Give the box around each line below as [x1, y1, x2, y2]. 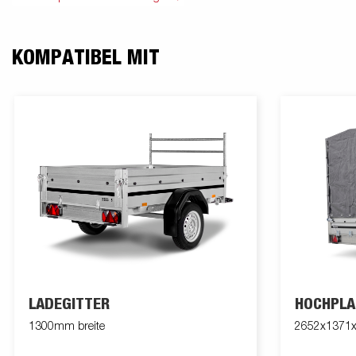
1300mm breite [29, 321, 105, 333]
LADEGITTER [29, 296, 110, 313]
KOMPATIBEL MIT [12, 48, 160, 69]
